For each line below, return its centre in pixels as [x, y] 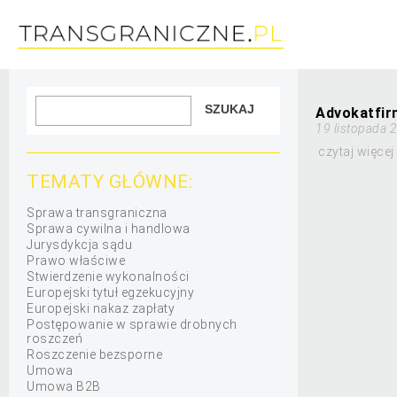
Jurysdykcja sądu [79, 245]
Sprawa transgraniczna [97, 213]
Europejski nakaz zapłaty [101, 308]
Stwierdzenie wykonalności [108, 276]
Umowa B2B [64, 386]
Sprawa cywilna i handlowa [109, 229]
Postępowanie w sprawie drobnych [132, 324]
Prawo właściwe [76, 261]
